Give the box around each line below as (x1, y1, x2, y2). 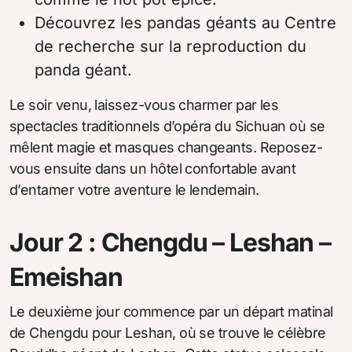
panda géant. (35, 60, 132, 80)
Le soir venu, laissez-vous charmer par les (9, 97, 279, 114)
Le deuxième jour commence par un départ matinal (9, 303, 333, 321)
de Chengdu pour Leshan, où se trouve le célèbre (9, 324, 326, 342)
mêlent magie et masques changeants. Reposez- (9, 139, 323, 156)
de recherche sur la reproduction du (35, 37, 306, 57)
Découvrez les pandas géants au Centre (35, 13, 336, 33)
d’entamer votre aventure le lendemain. (9, 181, 259, 199)
